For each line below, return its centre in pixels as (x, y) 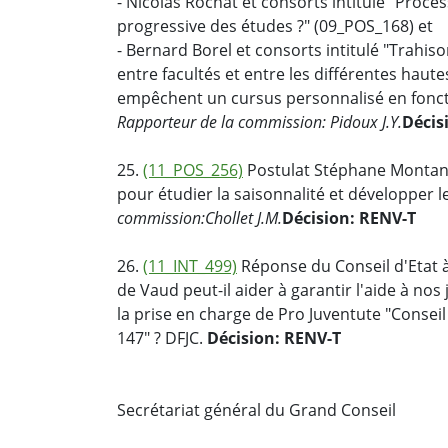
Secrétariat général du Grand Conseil (256, 410)
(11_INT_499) (190, 266)
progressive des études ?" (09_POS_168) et (275, 26)
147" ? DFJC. (162, 338)
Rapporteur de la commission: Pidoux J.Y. (259, 122)
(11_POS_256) (193, 170)
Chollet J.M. (243, 218)
